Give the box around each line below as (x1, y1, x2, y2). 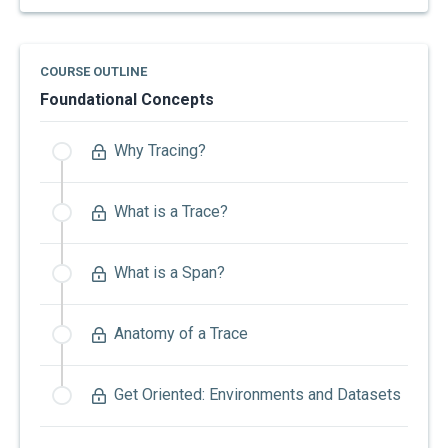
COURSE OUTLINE (40, 64, 147, 80)
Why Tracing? (114, 141, 206, 161)
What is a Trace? (114, 202, 228, 222)
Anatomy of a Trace (114, 324, 248, 344)
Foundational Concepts (40, 90, 214, 110)
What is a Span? (114, 263, 225, 283)
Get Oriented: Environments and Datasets (114, 385, 401, 405)
